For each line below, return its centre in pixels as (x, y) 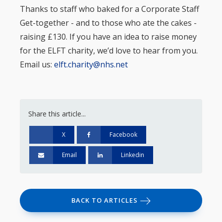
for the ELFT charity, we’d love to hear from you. (109, 50)
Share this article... (57, 113)
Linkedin (133, 155)
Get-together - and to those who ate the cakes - (108, 23)
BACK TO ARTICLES (104, 200)
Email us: (37, 64)
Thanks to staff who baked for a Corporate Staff (110, 9)
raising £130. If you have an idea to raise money (108, 36)
